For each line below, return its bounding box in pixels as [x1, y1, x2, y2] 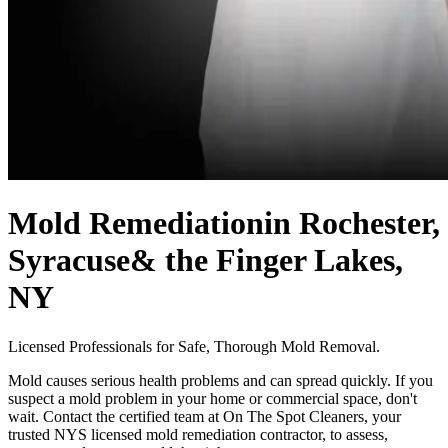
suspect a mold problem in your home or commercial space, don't [8, 389, 417, 407]
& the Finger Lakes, [130, 242, 403, 279]
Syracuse [8, 242, 130, 279]
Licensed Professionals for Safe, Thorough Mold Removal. [8, 337, 380, 355]
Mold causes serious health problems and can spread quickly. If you [8, 371, 433, 389]
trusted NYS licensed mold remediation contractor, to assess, [8, 425, 388, 443]
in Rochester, [264, 205, 440, 242]
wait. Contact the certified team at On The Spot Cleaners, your [8, 407, 401, 425]
